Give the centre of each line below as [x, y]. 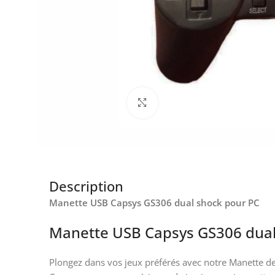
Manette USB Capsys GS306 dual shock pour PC [154, 202]
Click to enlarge [191, 102]
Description [86, 186]
